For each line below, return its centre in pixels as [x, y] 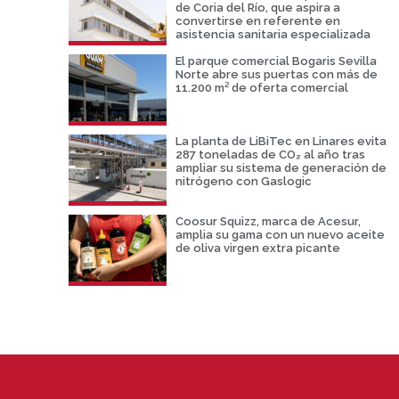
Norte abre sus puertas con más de [276, 74]
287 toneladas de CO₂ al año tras [270, 154]
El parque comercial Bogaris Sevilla [276, 61]
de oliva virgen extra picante [257, 248]
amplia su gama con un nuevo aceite [280, 234]
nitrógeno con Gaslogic [243, 181]
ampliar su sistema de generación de [281, 167]
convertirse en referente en [257, 20]
